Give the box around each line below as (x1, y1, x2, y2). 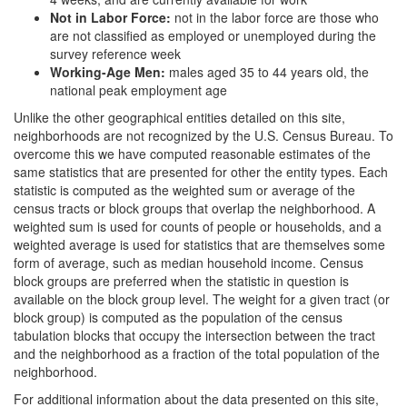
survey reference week (50, 45, 181, 63)
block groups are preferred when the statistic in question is (14, 272, 349, 290)
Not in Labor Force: (50, 8, 174, 26)
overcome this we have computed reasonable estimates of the (14, 144, 371, 163)
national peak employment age (50, 81, 227, 99)
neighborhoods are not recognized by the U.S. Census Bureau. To (14, 126, 393, 144)
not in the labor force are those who (174, 8, 379, 26)
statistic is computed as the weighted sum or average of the (14, 181, 355, 199)
